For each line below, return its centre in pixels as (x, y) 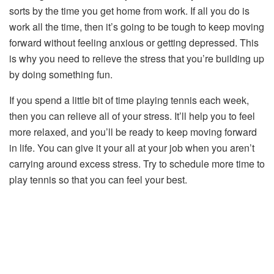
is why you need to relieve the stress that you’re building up (137, 58)
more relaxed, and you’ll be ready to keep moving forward (133, 131)
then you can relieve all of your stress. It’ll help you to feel (132, 116)
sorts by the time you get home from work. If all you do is (129, 10)
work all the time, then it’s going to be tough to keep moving (137, 26)
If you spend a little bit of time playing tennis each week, (129, 100)
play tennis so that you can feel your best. (98, 179)
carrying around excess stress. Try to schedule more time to (137, 163)
